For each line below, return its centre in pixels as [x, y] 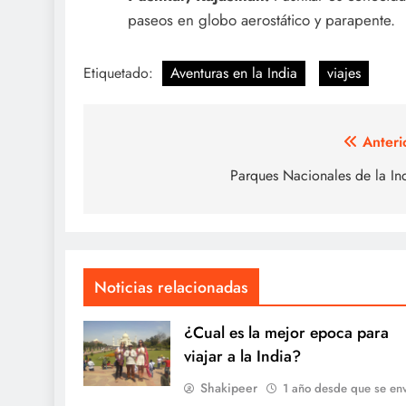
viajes [344, 72]
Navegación [161, 146]
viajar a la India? [242, 356]
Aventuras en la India [234, 72]
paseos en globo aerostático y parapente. [261, 20]
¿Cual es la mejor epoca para [286, 332]
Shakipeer [228, 387]
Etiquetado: [121, 72]
